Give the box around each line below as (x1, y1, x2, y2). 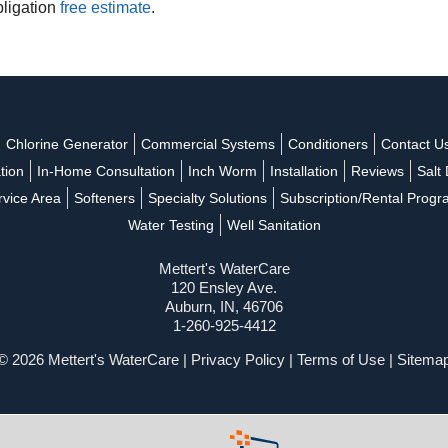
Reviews (350, 162, 404, 179)
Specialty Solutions (148, 189, 267, 206)
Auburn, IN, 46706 (165, 297, 283, 315)
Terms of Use (297, 350, 385, 368)
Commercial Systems (141, 135, 275, 152)
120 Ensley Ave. (171, 278, 277, 296)
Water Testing (127, 216, 214, 233)
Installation (269, 162, 338, 179)
